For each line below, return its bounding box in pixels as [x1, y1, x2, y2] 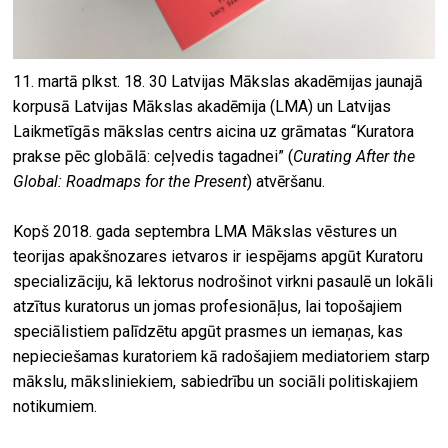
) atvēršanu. [247, 171, 326, 191]
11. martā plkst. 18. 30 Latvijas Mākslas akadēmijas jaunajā [13, 71, 424, 91]
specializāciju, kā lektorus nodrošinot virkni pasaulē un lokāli [13, 271, 434, 291]
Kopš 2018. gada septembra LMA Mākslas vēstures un [13, 221, 398, 241]
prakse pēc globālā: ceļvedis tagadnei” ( [13, 146, 294, 166]
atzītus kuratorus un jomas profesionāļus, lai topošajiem [13, 296, 403, 316]
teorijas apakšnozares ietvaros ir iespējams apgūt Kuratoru [13, 246, 424, 266]
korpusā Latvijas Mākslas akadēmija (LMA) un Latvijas [13, 96, 392, 116]
